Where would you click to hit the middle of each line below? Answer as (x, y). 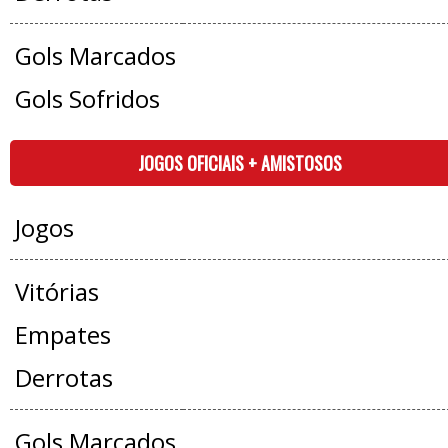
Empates (62, 334)
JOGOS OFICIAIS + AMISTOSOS (239, 163)
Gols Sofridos (87, 98)
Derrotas (63, 377)
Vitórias (56, 291)
